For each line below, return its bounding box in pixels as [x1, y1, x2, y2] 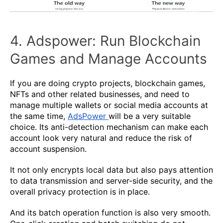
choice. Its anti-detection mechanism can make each [10, 121, 208, 132]
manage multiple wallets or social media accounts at [10, 100, 208, 110]
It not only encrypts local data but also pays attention [10, 164, 213, 175]
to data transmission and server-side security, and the [10, 175, 213, 186]
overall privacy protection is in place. [10, 186, 150, 197]
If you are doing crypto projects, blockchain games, [10, 78, 205, 88]
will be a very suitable [109, 111, 191, 121]
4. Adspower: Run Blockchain [10, 32, 201, 49]
